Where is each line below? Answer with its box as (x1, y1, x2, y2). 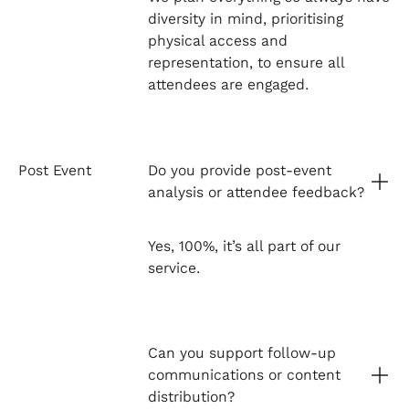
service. (147, 258, 200, 277)
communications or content (147, 365, 341, 383)
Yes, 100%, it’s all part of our (147, 236, 341, 255)
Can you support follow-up (147, 343, 336, 362)
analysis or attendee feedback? (147, 183, 364, 201)
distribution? (147, 387, 235, 405)
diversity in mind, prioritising (147, 10, 343, 28)
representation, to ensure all (147, 54, 344, 72)
